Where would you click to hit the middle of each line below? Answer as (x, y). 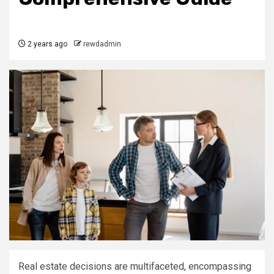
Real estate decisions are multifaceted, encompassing (135, 266)
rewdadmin (102, 44)
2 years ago (46, 44)
